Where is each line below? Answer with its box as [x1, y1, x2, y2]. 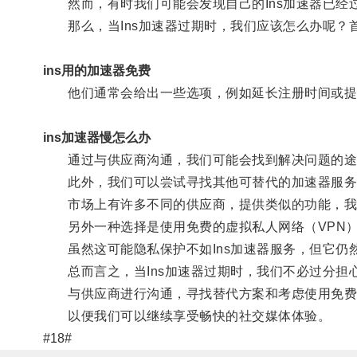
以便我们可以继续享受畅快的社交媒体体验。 [42, 308, 331, 323]
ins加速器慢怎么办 [42, 130, 151, 144]
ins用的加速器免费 [42, 63, 151, 77]
